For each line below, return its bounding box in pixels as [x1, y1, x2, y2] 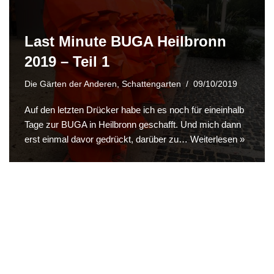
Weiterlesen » [190, 133, 245, 144]
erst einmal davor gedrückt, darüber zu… [24, 133, 190, 144]
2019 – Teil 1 [24, 53, 109, 70]
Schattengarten [122, 79, 181, 89]
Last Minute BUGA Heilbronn [24, 32, 226, 50]
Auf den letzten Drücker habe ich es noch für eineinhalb [24, 104, 244, 115]
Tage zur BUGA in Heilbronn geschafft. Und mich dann [24, 119, 241, 130]
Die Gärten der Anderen [24, 79, 117, 89]
